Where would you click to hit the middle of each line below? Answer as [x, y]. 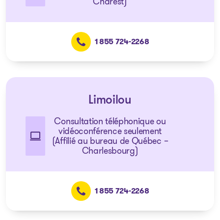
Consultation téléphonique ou [110, 121]
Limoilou [110, 101]
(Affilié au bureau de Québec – [110, 141]
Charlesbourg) [110, 151]
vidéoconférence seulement [110, 131]
